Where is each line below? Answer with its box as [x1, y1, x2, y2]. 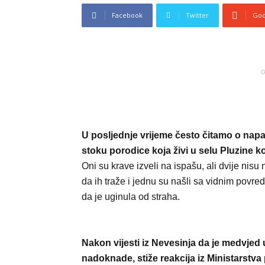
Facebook [112, 11, 143, 20]
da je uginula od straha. [82, 192, 180, 202]
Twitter [186, 11, 209, 20]
